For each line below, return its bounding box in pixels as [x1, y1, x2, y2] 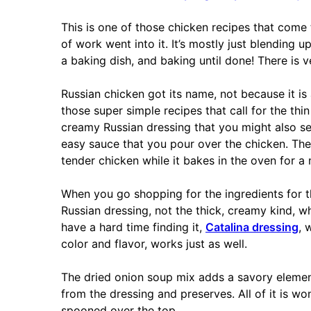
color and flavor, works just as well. [61, 237, 247, 251]
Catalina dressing [205, 220, 299, 235]
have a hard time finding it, [61, 220, 205, 235]
